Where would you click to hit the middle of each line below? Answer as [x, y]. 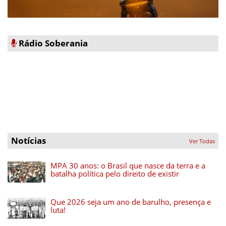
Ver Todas [202, 141]
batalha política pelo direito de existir [115, 174]
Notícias [29, 141]
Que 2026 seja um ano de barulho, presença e [131, 202]
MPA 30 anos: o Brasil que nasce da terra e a [128, 166]
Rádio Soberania [52, 43]
